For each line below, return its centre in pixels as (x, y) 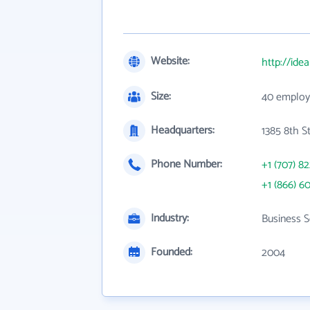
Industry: (170, 218)
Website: (170, 61)
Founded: (172, 252)
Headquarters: (183, 130)
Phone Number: (186, 164)
